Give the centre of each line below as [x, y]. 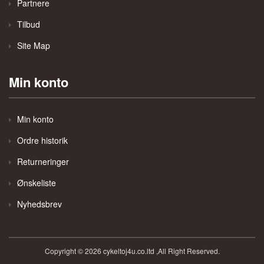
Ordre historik [42, 140]
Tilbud [29, 24]
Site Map [34, 45]
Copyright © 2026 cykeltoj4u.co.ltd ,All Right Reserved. [132, 251]
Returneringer [43, 161]
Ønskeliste [37, 183]
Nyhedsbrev [39, 204]
